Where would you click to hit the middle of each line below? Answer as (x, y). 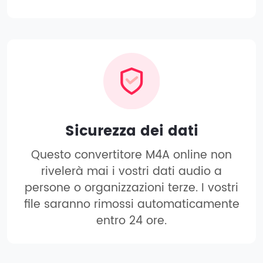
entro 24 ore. (131, 221)
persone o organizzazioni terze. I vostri (131, 188)
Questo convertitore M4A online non (131, 155)
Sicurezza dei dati (131, 131)
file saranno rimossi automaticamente (131, 204)
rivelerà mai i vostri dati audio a (131, 171)
